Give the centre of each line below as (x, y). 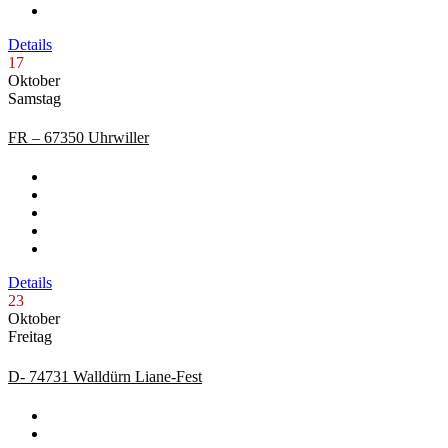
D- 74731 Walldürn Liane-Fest (105, 376)
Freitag (30, 337)
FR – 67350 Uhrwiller (78, 138)
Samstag (34, 98)
